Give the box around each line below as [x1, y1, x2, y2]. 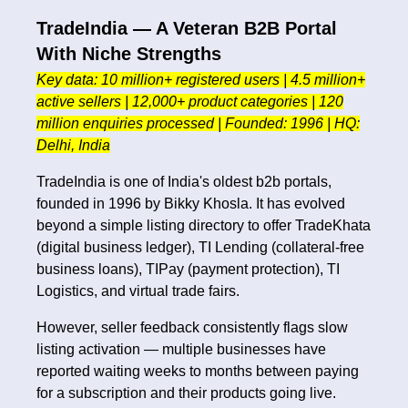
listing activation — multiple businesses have [36, 342, 326, 358]
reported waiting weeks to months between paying [36, 363, 359, 380]
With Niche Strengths [36, 44, 221, 65]
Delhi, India [36, 138, 110, 154]
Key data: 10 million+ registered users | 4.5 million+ [36, 72, 365, 88]
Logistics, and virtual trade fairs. [36, 283, 240, 300]
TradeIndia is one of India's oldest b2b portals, [36, 174, 331, 190]
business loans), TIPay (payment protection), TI [36, 261, 340, 278]
